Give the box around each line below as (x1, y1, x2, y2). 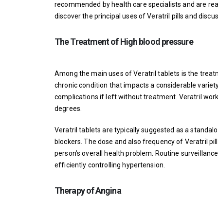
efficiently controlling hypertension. (54, 161, 165, 169)
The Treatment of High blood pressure (54, 36, 193, 47)
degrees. (54, 105, 82, 112)
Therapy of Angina (54, 185, 121, 196)
